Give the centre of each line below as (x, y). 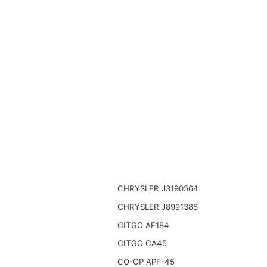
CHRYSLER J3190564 (158, 189)
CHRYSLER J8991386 (157, 207)
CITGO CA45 (142, 243)
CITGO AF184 (143, 225)
